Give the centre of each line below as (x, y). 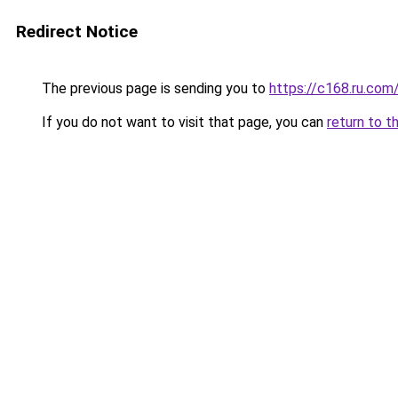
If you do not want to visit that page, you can (183, 122)
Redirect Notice (77, 32)
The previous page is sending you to (154, 88)
